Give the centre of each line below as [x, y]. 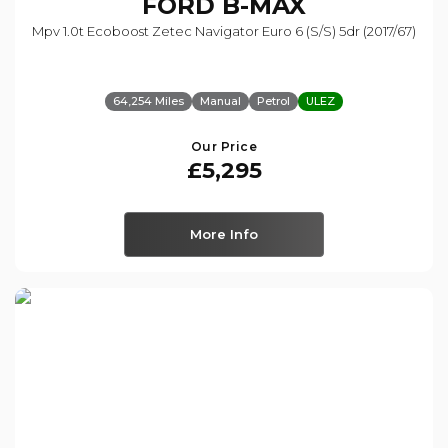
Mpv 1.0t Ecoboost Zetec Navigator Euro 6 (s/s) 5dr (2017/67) [224, 30]
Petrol [273, 100]
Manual [220, 100]
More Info [224, 233]
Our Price [224, 146]
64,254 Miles [148, 100]
